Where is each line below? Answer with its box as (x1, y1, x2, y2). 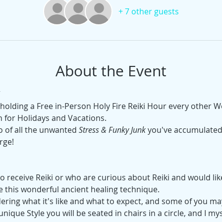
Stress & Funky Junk (78, 124, 146, 135)
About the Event (55, 61, 166, 81)
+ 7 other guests (118, 6, 179, 17)
